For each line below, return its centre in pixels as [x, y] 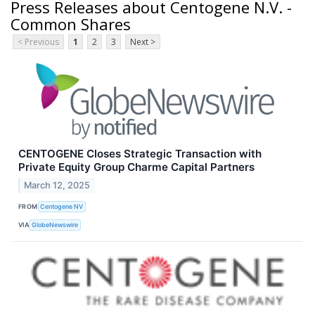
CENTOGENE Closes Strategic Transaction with [140, 154]
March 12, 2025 [57, 186]
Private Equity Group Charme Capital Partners [136, 167]
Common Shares [71, 24]
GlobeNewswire [55, 224]
